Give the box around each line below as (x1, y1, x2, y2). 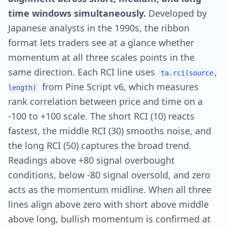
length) (8, 84, 36, 92)
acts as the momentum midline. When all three (8, 183, 211, 196)
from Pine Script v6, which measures (42, 81, 199, 93)
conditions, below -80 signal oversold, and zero (8, 169, 210, 181)
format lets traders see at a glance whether (8, 36, 194, 49)
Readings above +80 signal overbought (8, 154, 175, 166)
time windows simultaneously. (8, 7, 146, 19)
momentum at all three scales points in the (8, 51, 195, 63)
